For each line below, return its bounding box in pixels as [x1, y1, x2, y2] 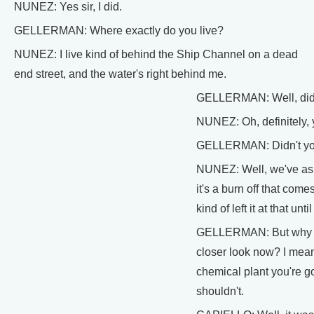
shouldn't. [196, 285, 244, 297]
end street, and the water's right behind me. [14, 68, 226, 80]
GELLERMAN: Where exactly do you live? [14, 25, 224, 36]
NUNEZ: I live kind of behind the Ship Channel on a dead [14, 48, 298, 60]
